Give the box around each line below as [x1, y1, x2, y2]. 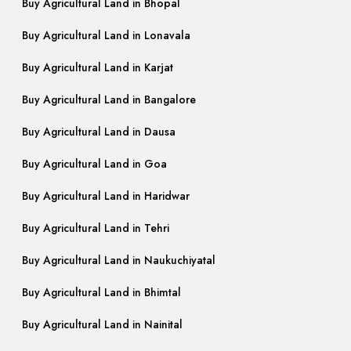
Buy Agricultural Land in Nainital [22, 317, 183, 333]
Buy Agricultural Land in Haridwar [22, 188, 190, 204]
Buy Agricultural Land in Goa [22, 156, 167, 172]
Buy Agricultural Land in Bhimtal [22, 284, 181, 301]
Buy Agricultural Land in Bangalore [22, 92, 196, 108]
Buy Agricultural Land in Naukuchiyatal [22, 252, 215, 269]
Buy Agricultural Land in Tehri [22, 220, 169, 237]
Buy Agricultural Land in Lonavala [22, 27, 190, 44]
